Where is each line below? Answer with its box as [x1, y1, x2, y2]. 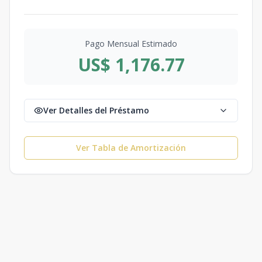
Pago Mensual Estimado [85, 38, 177, 49]
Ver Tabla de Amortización [76, 142, 186, 153]
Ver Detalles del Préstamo [43, 105, 149, 116]
